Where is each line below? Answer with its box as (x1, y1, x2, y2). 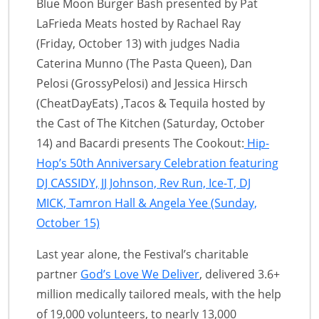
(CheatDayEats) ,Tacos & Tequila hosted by (36, 95, 265, 111)
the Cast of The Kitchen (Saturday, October (36, 115, 265, 131)
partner (36, 266, 80, 282)
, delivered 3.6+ (199, 266, 280, 282)
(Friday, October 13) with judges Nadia (36, 35, 240, 51)
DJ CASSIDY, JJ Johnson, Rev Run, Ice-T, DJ (36, 174, 251, 191)
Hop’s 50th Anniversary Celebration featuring (36, 155, 278, 171)
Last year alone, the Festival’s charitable (36, 246, 249, 262)
